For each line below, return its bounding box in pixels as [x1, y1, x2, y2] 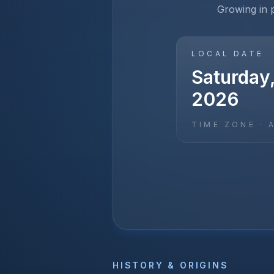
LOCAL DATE [191, 49, 264, 58]
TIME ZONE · [191, 120, 269, 129]
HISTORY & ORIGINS [113, 260, 229, 270]
